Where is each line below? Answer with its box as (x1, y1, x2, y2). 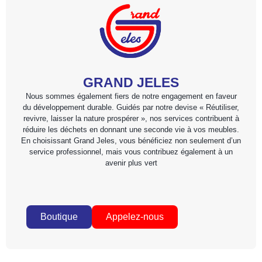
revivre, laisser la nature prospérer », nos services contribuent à (23, 113, 239, 123)
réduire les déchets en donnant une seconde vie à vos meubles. (23, 125, 239, 134)
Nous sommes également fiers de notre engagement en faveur (25, 91, 237, 101)
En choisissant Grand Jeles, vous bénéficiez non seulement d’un (21, 136, 241, 145)
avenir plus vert (105, 158, 157, 167)
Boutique (40, 212, 78, 222)
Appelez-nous (106, 212, 164, 222)
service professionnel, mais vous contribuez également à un (29, 147, 233, 156)
